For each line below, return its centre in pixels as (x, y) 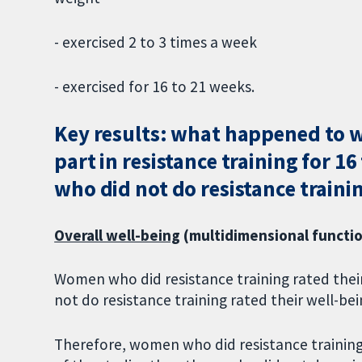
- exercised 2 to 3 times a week (156, 42)
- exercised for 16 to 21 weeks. (155, 86)
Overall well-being (118, 235)
